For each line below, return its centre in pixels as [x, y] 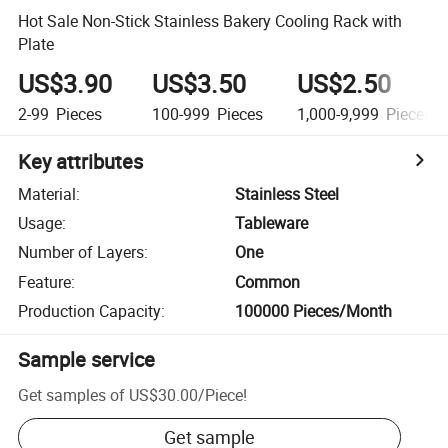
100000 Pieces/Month [314, 311]
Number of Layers [81, 252]
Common [268, 281]
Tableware [272, 223]
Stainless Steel [287, 193]
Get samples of [72, 394]
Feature [45, 281]
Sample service [87, 360]
